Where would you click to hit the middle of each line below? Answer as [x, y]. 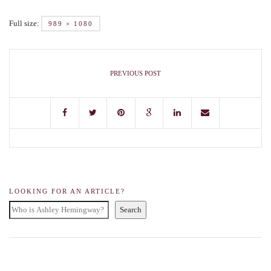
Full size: [25, 23]
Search [131, 210]
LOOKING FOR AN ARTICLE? [67, 191]
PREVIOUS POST [135, 73]
